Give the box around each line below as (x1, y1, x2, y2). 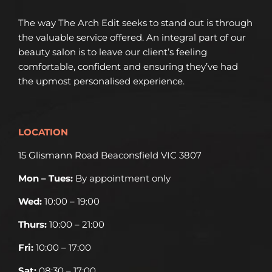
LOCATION (18, 126, 68, 138)
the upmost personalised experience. (18, 75, 185, 87)
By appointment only (75, 172, 171, 185)
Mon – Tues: (18, 172, 75, 185)
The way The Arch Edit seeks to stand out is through (18, 17, 253, 29)
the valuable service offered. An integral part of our (18, 32, 246, 44)
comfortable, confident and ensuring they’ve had (18, 61, 238, 73)
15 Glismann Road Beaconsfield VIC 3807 (18, 149, 202, 161)
